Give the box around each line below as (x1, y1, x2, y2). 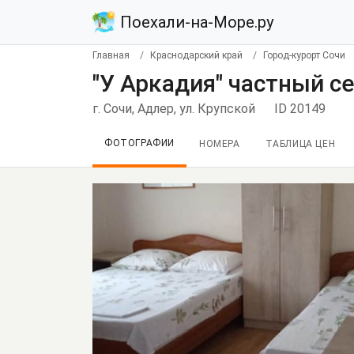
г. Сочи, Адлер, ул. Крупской (92, 101, 255, 116)
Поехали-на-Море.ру (116, 13, 273, 32)
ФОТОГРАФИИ (104, 137, 175, 149)
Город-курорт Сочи (263, 50, 345, 61)
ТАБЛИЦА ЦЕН (265, 138, 336, 149)
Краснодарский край (150, 50, 243, 61)
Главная (92, 50, 130, 61)
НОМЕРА (199, 138, 240, 149)
